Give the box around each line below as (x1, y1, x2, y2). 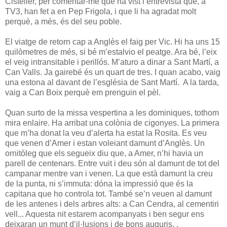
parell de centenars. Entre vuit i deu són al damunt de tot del (5, 159, 219, 168)
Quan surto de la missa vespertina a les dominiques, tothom (5, 108, 219, 117)
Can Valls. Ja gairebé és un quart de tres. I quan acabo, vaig (5, 67, 220, 77)
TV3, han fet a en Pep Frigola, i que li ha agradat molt (5, 7, 196, 16)
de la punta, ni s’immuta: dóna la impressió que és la (5, 179, 193, 188)
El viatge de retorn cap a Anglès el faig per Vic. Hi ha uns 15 (5, 37, 220, 46)
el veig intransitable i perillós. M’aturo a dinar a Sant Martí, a (5, 57, 219, 66)
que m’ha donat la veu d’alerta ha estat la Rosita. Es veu (5, 128, 207, 137)
